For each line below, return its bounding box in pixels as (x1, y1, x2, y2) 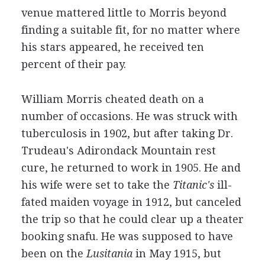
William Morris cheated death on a (21, 93, 204, 105)
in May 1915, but (132, 247, 221, 260)
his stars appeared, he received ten (21, 41, 204, 53)
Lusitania (83, 247, 132, 260)
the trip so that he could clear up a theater (21, 213, 244, 225)
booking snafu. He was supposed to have (21, 230, 233, 243)
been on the (21, 247, 83, 260)
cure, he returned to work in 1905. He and (21, 161, 241, 174)
